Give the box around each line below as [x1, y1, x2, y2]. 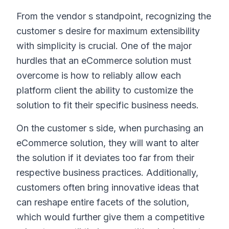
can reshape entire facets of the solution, [16, 197, 189, 208]
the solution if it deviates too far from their [16, 152, 194, 163]
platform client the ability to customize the [16, 85, 193, 96]
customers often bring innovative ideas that [16, 182, 199, 193]
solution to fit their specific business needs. [16, 100, 199, 110]
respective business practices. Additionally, [16, 167, 198, 178]
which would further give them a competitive [16, 212, 204, 222]
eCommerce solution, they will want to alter [16, 138, 199, 148]
